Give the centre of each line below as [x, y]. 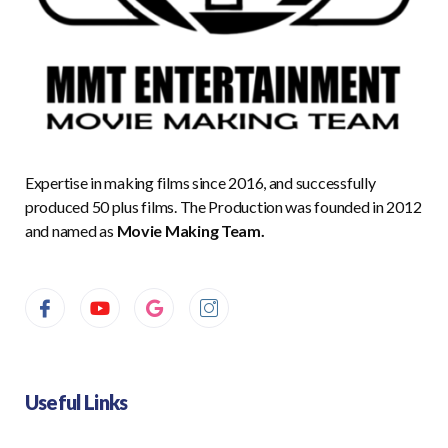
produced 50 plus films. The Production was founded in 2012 [223, 206]
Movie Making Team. [192, 230]
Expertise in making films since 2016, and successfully [200, 182]
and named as [71, 230]
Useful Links [76, 402]
